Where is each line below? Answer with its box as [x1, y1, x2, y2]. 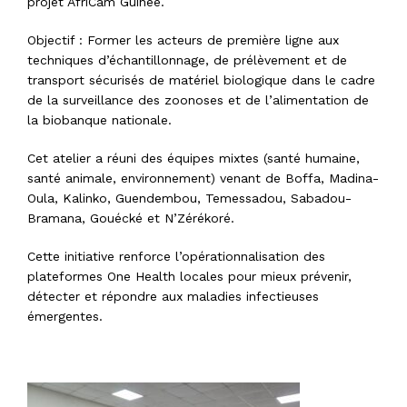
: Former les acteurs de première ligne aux [74, 32, 339, 47]
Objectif [27, 32, 74, 47]
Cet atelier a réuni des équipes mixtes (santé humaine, [27, 150, 360, 165]
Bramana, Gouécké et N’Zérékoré [27, 210, 231, 225]
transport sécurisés [27, 72, 144, 87]
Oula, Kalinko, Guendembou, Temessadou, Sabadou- [27, 190, 352, 205]
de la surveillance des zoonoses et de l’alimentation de [27, 92, 369, 107]
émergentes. [27, 308, 103, 323]
